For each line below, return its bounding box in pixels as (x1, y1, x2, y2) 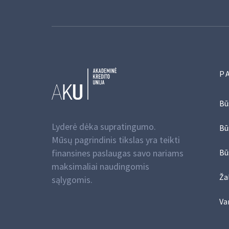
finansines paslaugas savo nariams (51, 147, 184, 159)
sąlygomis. (51, 173, 93, 186)
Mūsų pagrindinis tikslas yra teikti (51, 133, 180, 146)
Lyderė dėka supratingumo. (51, 120, 156, 132)
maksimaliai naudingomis (51, 160, 149, 172)
